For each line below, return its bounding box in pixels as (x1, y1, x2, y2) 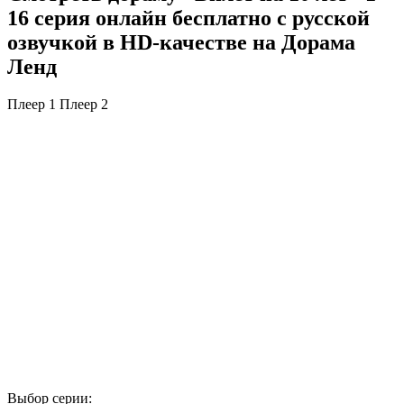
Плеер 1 (7, 96, 56, 113)
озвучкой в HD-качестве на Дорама (7, 30, 355, 54)
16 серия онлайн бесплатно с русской (7, 5, 370, 30)
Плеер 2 (60, 96, 108, 113)
